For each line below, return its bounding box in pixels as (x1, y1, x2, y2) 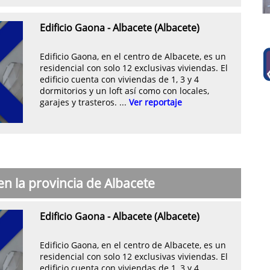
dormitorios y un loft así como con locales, (40, 84, 209, 96)
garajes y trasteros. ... (40, 96, 129, 108)
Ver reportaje (129, 96, 182, 108)
